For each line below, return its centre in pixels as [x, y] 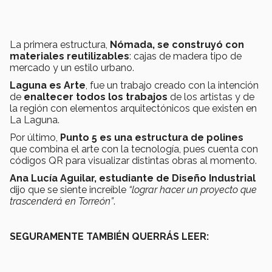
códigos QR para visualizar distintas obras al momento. [133, 160]
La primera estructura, [60, 44]
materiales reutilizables [70, 56]
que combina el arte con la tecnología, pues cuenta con [134, 149]
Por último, [35, 137]
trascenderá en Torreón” [62, 201]
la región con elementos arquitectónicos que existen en [133, 108]
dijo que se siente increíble [69, 189]
